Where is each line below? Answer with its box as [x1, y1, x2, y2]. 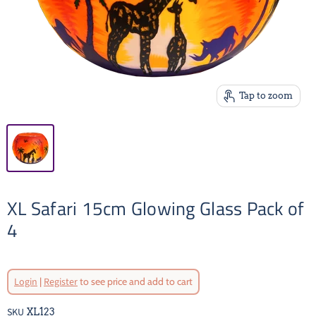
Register [44, 275, 78, 289]
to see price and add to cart [78, 275, 193, 288]
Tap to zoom [238, 90, 293, 101]
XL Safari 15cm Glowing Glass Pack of [7, 193, 305, 222]
